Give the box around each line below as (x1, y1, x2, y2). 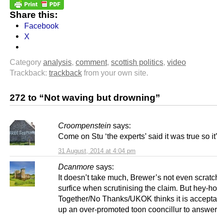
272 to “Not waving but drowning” (10, 92, 160, 103)
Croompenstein (58, 121, 111, 130)
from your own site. (82, 68, 148, 77)
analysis (43, 57, 72, 66)
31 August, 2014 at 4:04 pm (58, 147, 136, 155)
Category (10, 57, 43, 66)
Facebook (24, 21, 59, 30)
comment (76, 57, 107, 66)
